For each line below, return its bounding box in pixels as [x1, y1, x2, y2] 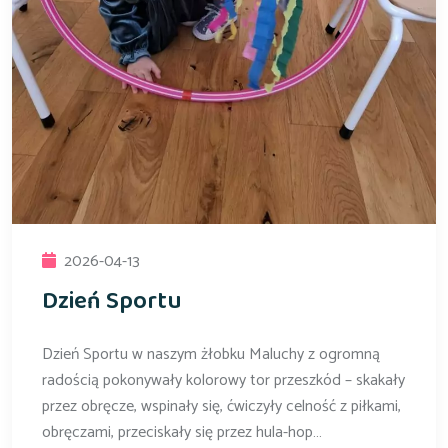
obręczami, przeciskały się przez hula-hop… [42, 418, 322, 446]
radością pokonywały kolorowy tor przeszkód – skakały [42, 366, 405, 394]
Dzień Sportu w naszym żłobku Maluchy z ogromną [42, 340, 380, 368]
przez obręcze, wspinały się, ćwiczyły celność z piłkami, [42, 392, 401, 420]
